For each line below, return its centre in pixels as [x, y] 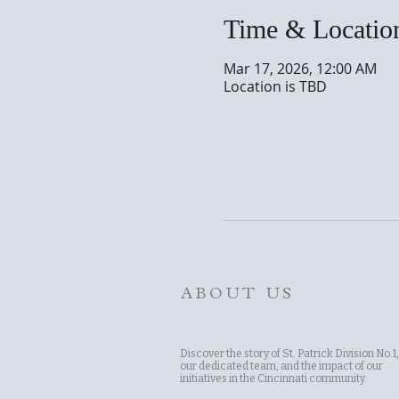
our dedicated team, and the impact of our [281, 366]
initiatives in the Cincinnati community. [273, 379]
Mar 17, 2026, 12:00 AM [300, 69]
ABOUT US [238, 295]
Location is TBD [275, 86]
